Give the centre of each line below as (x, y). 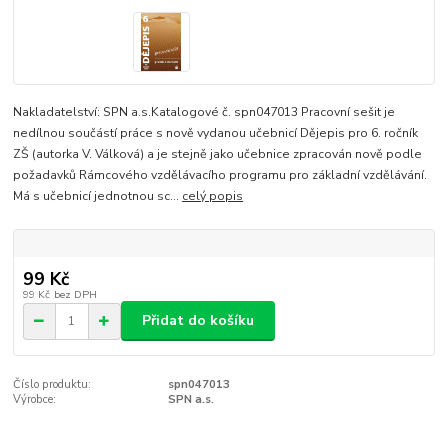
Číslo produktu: (52, 385)
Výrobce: (35, 400)
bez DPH (75, 294)
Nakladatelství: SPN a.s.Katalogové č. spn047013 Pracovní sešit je (204, 112)
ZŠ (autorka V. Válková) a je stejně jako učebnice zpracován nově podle (218, 154)
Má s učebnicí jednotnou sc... (98, 196)
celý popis (213, 196)
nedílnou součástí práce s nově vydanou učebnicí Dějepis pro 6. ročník (216, 133)
